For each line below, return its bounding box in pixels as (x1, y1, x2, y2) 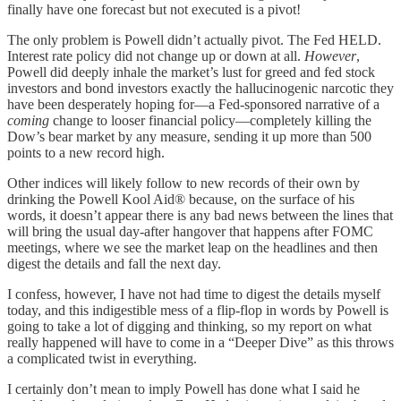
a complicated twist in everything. (7, 350, 197, 366)
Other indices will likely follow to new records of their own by (7, 175, 360, 191)
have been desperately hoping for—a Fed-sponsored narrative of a (7, 96, 380, 112)
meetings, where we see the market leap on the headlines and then (7, 239, 378, 255)
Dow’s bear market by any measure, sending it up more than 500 (7, 128, 371, 144)
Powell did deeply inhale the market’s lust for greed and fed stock (7, 64, 375, 80)
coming (7, 112, 49, 128)
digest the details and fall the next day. (7, 255, 221, 271)
